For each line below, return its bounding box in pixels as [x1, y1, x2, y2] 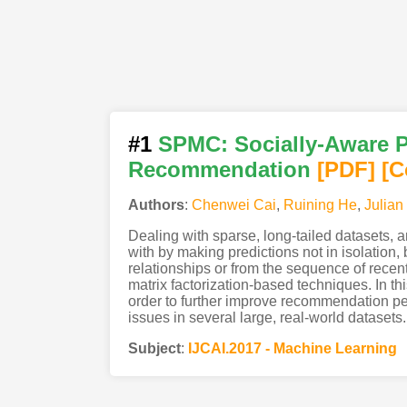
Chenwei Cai [191, 196, 276, 213]
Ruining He [283, 196, 357, 213]
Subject [127, 340, 181, 356]
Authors [127, 196, 184, 213]
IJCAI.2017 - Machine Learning [187, 340, 397, 356]
